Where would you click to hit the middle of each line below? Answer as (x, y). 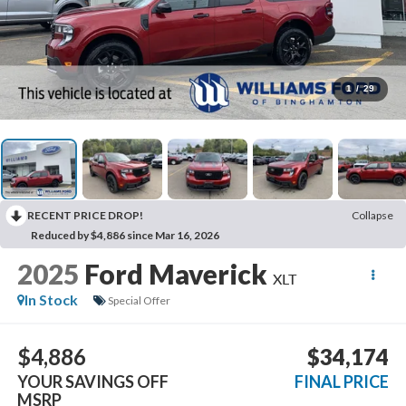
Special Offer (139, 300)
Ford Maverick (175, 274)
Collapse (372, 216)
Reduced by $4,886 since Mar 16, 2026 (125, 236)
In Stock (51, 300)
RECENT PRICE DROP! (85, 216)
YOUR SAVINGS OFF (92, 381)
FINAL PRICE (342, 381)
